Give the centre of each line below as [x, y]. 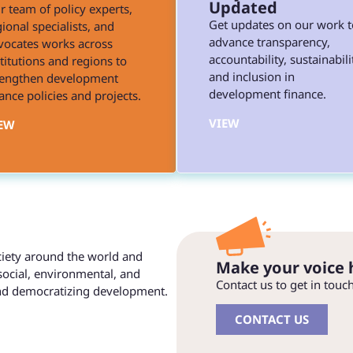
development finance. [268, 94]
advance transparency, [269, 42]
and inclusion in [252, 77]
